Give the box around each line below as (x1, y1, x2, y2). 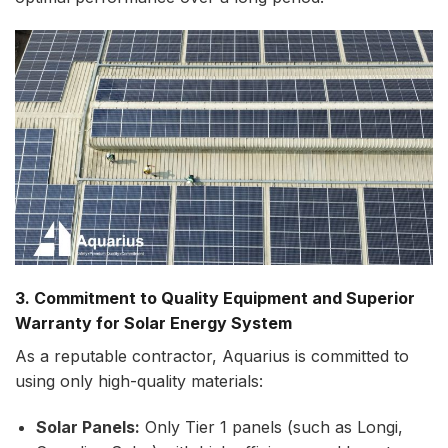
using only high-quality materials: (15, 371, 263, 392)
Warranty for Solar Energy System (15, 313, 292, 334)
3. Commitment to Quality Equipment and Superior (15, 288, 415, 309)
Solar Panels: (35, 417, 140, 438)
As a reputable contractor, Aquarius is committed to (15, 346, 409, 367)
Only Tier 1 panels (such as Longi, (139, 417, 403, 438)
